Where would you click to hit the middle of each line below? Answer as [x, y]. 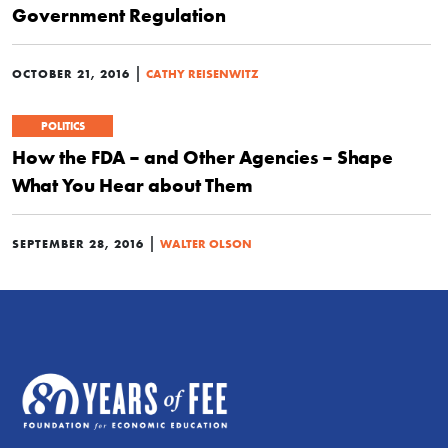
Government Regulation [119, 15]
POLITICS [62, 126]
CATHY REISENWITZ [202, 73]
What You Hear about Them [132, 185]
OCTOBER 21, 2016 [71, 73]
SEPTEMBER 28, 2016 [78, 243]
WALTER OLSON [206, 243]
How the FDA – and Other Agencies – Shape [202, 157]
